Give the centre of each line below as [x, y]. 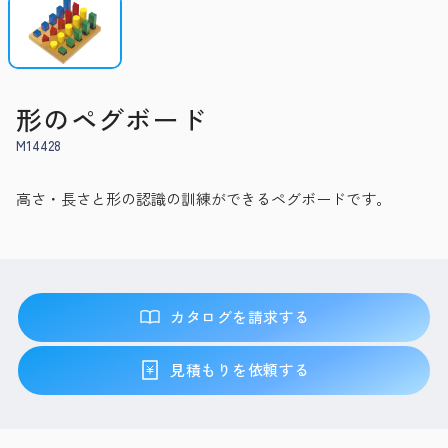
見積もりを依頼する [240, 370]
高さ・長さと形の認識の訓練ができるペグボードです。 [203, 199]
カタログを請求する [240, 317]
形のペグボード [112, 119]
